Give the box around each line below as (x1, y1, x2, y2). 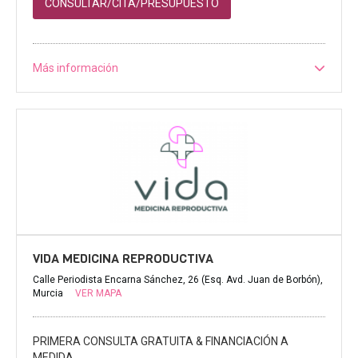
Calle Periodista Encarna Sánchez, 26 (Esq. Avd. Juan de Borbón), (33, 274, 323, 286)
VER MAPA (75, 288, 121, 300)
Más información (33, 61, 118, 74)
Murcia (33, 288, 66, 300)
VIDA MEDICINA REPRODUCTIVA (33, 250, 213, 268)
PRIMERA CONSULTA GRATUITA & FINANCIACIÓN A (33, 335, 288, 348)
